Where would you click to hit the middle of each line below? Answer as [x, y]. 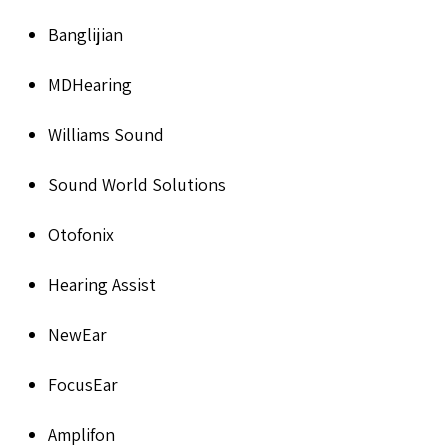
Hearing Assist [102, 284]
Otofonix [81, 234]
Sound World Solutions [137, 184]
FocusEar [83, 384]
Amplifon [81, 434]
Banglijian [85, 34]
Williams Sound [106, 134]
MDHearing [90, 84]
